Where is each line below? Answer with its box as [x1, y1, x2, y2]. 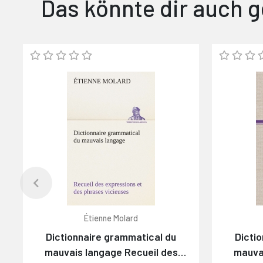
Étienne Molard [84, 213, 139, 223]
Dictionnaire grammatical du [46, 230, 177, 243]
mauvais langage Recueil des [44, 245, 178, 258]
